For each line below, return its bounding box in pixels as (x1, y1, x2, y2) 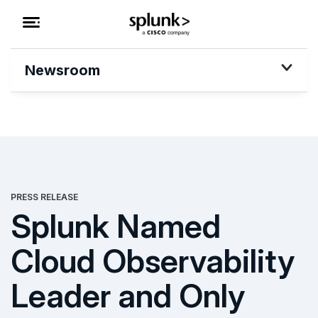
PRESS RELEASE (11, 192, 78, 202)
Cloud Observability (11, 241, 295, 280)
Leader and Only (11, 276, 245, 315)
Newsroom (25, 62, 100, 79)
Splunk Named (11, 207, 221, 246)
